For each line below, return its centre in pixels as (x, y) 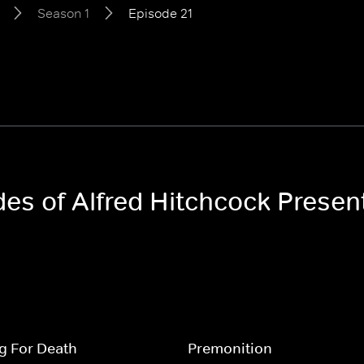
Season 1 (63, 13)
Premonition (230, 349)
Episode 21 (160, 13)
